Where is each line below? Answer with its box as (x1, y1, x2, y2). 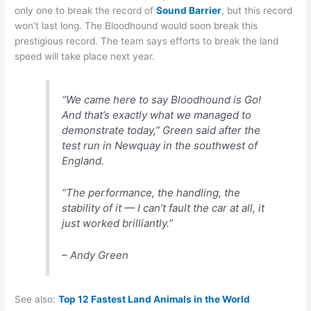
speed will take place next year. (15, 51, 155, 62)
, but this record (221, 5, 293, 17)
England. (62, 153, 105, 167)
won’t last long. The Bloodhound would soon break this (15, 20, 258, 32)
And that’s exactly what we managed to (62, 108, 252, 121)
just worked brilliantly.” (62, 217, 174, 230)
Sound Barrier (156, 5, 222, 17)
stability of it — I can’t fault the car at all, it (62, 201, 265, 215)
